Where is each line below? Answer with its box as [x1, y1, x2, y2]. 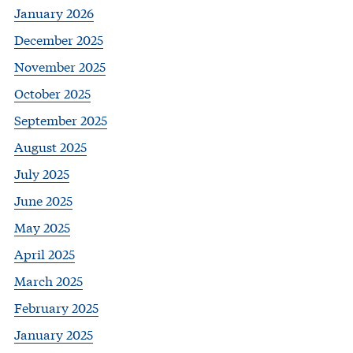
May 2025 [14, 217, 70, 236]
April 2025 [14, 244, 75, 263]
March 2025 [14, 271, 83, 290]
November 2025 [14, 57, 106, 76]
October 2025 [14, 84, 91, 102]
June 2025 [14, 191, 72, 210]
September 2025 [14, 110, 107, 129]
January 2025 [14, 325, 93, 344]
